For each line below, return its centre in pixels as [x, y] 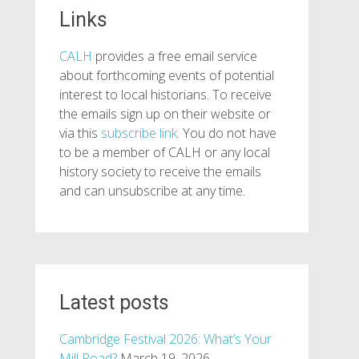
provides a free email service [174, 56]
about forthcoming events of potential [166, 75]
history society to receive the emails [160, 171]
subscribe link [139, 133]
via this [80, 133]
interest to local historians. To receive [165, 95]
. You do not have [226, 133]
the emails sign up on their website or [165, 114]
